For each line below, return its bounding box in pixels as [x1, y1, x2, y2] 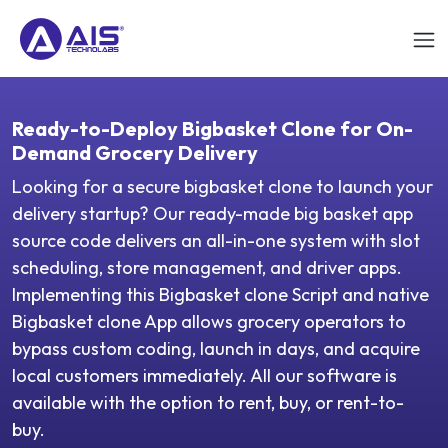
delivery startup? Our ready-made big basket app [12, 202, 413, 225]
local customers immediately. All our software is [12, 364, 397, 387]
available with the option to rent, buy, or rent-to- [12, 391, 404, 414]
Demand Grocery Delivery [12, 140, 258, 165]
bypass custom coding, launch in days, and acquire [12, 337, 420, 360]
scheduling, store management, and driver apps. [12, 256, 402, 279]
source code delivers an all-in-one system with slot [12, 229, 420, 252]
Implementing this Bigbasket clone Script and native [12, 283, 429, 306]
